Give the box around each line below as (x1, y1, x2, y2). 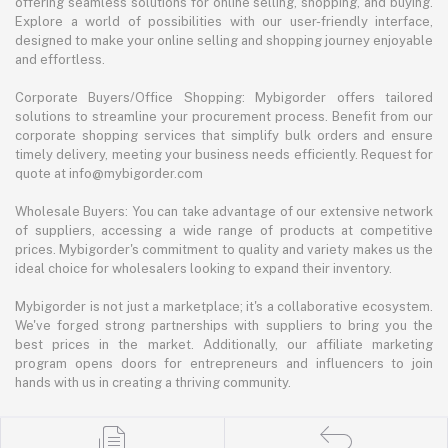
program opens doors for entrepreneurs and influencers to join (15, 356, 433, 372)
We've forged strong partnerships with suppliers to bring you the (15, 318, 433, 334)
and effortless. (15, 52, 105, 68)
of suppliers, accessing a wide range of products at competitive (15, 223, 433, 239)
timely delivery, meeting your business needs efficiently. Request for (15, 147, 433, 163)
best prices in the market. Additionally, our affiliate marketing (15, 337, 433, 353)
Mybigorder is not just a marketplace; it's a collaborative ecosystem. (15, 299, 433, 315)
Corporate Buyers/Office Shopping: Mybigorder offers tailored (15, 90, 433, 106)
